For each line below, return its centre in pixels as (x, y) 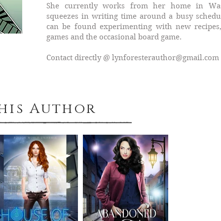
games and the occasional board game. (114, 37)
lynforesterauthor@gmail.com (166, 58)
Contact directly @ (79, 58)
